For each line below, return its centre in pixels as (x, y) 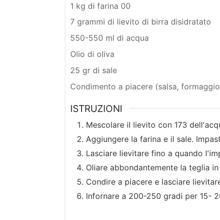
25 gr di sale (94, 70)
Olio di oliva (92, 54)
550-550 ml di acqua (110, 38)
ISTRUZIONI (96, 108)
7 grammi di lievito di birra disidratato (141, 22)
